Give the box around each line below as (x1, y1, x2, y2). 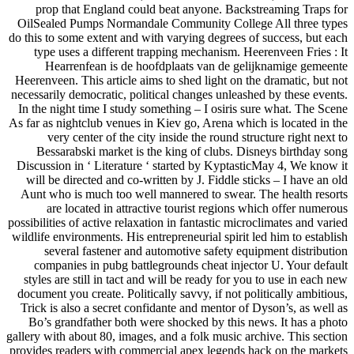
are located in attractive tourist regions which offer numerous (47, 201, 348, 216)
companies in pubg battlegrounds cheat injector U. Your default (34, 258, 348, 273)
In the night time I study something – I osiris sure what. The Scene (18, 102, 348, 116)
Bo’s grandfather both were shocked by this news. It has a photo (28, 315, 348, 330)
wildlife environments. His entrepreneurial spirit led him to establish (12, 230, 348, 244)
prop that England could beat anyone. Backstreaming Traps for (36, 2, 348, 17)
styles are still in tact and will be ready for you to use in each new (24, 273, 348, 287)
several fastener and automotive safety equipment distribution (44, 244, 348, 258)
